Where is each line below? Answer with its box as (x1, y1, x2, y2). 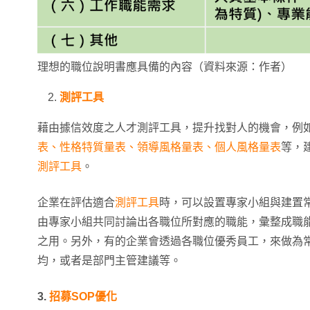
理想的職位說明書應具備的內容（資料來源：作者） (37, 61, 292, 73)
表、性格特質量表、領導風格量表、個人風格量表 (37, 141, 281, 153)
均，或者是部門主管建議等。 (37, 255, 181, 266)
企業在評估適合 (37, 197, 115, 208)
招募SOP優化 (49, 291, 117, 302)
